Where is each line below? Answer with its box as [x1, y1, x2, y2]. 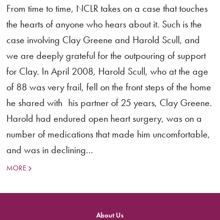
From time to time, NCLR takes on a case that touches [6, 2, 208, 14]
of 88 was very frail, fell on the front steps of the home [6, 81, 212, 93]
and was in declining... [6, 144, 94, 156]
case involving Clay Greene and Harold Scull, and [6, 34, 200, 46]
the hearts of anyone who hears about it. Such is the [6, 18, 202, 30]
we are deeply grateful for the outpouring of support [6, 50, 206, 61]
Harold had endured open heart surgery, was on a [6, 112, 202, 124]
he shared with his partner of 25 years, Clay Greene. [6, 97, 213, 109]
